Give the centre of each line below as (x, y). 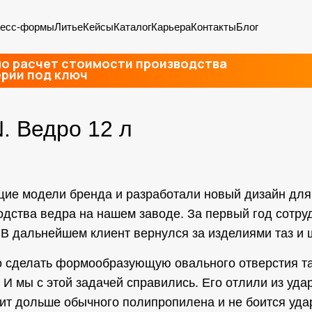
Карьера (171, 26)
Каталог (132, 26)
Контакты (213, 26)
